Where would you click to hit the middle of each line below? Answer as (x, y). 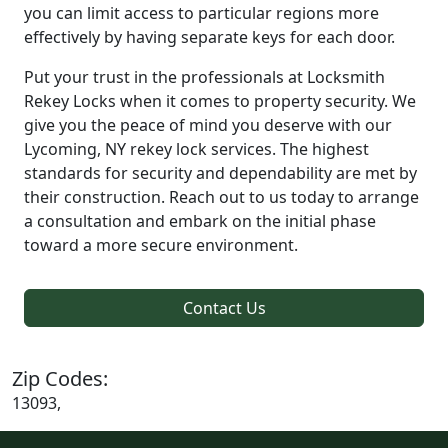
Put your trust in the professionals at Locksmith (204, 76)
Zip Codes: (60, 378)
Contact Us (224, 307)
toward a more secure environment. (161, 244)
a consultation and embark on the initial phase (200, 220)
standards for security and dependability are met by (220, 172)
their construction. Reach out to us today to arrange (221, 196)
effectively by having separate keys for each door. (209, 36)
